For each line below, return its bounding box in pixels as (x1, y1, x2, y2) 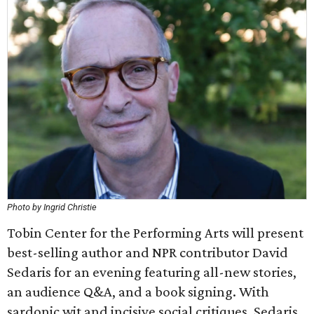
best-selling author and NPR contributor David (7, 244, 288, 261)
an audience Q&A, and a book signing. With (7, 283, 269, 300)
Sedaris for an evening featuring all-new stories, (7, 264, 296, 280)
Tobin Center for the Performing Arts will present (7, 224, 303, 241)
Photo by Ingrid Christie (7, 202, 97, 212)
